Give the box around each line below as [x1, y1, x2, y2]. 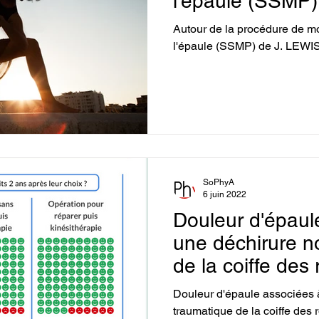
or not [173, 277, 225, 300]
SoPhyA [203, 177, 234, 187]
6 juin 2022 [203, 189, 246, 199]
